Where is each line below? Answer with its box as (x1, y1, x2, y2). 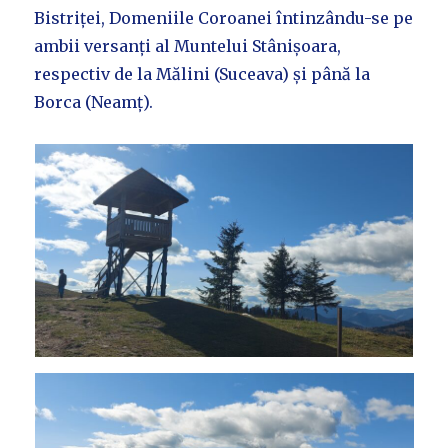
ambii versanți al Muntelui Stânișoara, (34, 36, 342, 57)
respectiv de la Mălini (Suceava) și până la (34, 64, 371, 85)
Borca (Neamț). (34, 92, 154, 113)
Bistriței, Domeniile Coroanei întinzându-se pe (34, 8, 414, 29)
